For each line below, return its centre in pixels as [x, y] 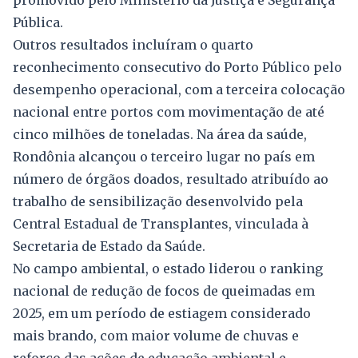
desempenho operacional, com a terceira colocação [179, 90]
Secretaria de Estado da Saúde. [109, 247]
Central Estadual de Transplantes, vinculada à [161, 224]
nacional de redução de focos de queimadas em [164, 291]
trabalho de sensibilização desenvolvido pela [158, 202]
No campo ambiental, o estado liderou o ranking [168, 269]
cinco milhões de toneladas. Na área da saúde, [160, 135]
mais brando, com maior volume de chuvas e [156, 336]
